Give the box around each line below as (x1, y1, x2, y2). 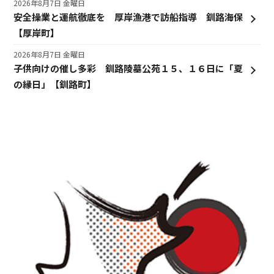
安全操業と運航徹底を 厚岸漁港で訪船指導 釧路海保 (13, 10, 243, 24)
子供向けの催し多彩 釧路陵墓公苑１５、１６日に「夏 (13, 62, 243, 75)
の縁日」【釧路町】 (13, 78, 96, 91)
